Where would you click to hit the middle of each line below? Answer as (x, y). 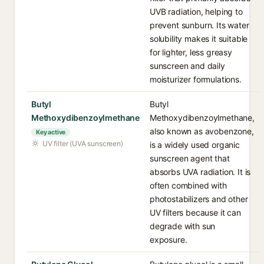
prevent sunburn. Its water (199, 25)
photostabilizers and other (199, 199)
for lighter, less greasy (191, 52)
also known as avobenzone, (202, 131)
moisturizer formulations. (196, 79)
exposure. (169, 240)
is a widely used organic (195, 145)
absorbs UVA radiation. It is (200, 172)
